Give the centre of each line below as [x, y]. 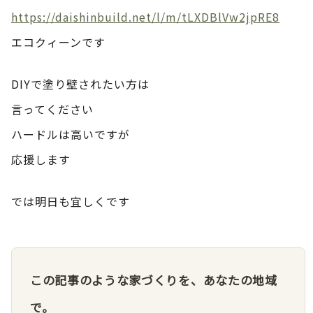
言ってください [52, 109]
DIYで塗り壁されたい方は [80, 83]
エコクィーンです [58, 42]
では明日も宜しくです [71, 201]
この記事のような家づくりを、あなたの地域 [154, 279]
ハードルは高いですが [71, 134]
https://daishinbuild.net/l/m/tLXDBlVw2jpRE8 [145, 16]
